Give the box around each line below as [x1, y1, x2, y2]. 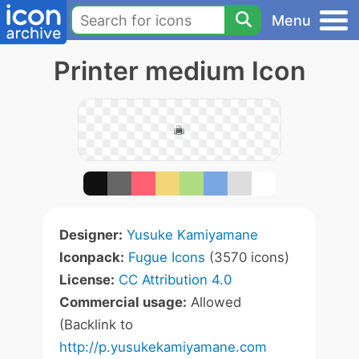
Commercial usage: [59, 294, 187, 310]
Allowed [187, 294, 241, 310]
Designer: [59, 227, 123, 243]
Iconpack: [59, 249, 124, 265]
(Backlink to [59, 317, 133, 333]
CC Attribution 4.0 [119, 272, 232, 288]
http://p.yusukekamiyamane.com [59, 339, 267, 355]
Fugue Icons [128, 249, 205, 265]
